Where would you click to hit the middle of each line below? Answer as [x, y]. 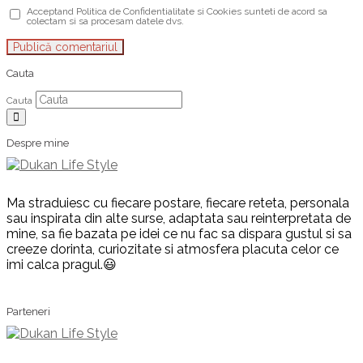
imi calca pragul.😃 [62, 265]
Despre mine [38, 143]
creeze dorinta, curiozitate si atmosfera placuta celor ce [173, 250]
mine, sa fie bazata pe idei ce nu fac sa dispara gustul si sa [179, 234]
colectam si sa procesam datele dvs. [105, 21]
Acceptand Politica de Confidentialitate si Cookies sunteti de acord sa [177, 11]
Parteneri [28, 311]
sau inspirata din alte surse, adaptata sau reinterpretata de [179, 219]
